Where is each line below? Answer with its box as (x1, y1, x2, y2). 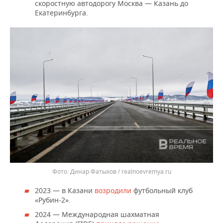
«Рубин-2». (35, 195, 71, 205)
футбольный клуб (133, 186, 193, 196)
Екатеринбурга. (35, 8, 88, 18)
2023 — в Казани (35, 186, 95, 196)
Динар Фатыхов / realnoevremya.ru (70, 167, 171, 176)
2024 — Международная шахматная (35, 210, 159, 220)
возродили (95, 186, 133, 196)
